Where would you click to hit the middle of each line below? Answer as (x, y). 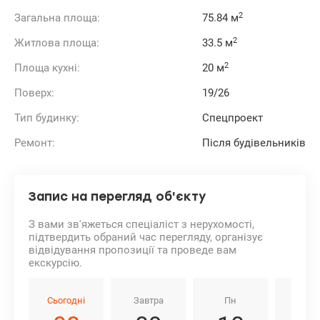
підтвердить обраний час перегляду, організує (146, 237)
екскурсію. (55, 263)
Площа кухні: (47, 68)
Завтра (148, 301)
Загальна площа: (57, 18)
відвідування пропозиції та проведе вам (132, 250)
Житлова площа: (57, 43)
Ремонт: (35, 143)
